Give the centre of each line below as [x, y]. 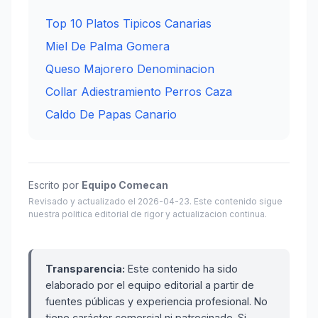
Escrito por [55, 185]
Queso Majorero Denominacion [130, 69]
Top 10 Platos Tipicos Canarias [128, 24]
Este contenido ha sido [181, 269]
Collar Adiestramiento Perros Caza [139, 92]
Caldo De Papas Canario [111, 115]
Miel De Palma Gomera [108, 46]
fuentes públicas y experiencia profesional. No [157, 302]
